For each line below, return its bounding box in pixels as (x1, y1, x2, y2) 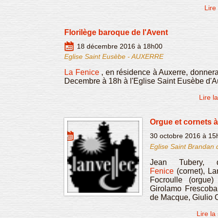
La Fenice (64, 68, 99, 77)
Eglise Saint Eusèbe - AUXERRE (64, 53, 163, 61)
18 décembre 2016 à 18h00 (77, 42, 163, 50)
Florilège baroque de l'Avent (64, 28, 168, 36)
